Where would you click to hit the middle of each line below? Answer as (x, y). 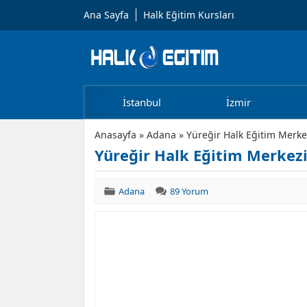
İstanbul (142, 102)
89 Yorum (189, 191)
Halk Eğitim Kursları (189, 15)
